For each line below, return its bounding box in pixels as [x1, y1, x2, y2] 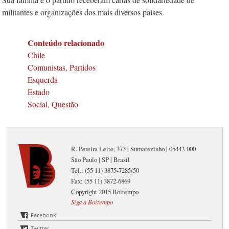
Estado [28, 86, 50, 97]
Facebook [31, 211, 57, 219]
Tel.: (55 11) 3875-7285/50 [71, 165, 140, 175]
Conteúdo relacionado [28, 37, 104, 49]
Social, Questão [28, 99, 78, 109]
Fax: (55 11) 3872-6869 [71, 176, 131, 186]
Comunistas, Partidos [28, 62, 96, 73]
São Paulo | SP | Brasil [71, 154, 130, 164]
